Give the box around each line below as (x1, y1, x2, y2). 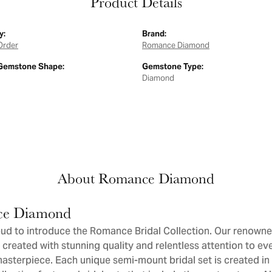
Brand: (142, 29, 166, 39)
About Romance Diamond (58, 169, 214, 188)
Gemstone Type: (142, 61, 203, 72)
